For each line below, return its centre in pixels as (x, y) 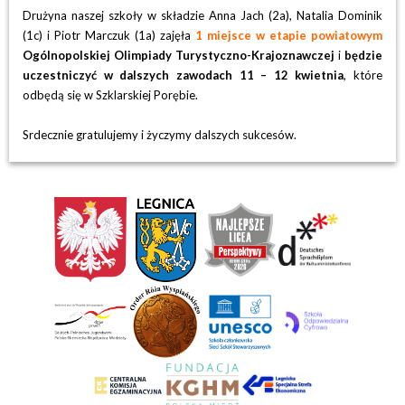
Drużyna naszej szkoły (83, 15)
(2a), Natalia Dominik (323, 15)
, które (363, 75)
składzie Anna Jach (210, 15)
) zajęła (171, 35)
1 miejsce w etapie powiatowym (289, 35)
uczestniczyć (63, 75)
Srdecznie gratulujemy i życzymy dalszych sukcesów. (160, 135)
